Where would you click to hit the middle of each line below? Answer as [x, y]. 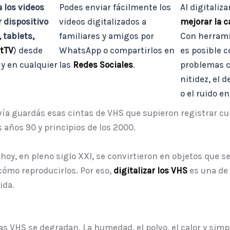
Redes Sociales [103, 65]
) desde [28, 51]
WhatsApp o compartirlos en [117, 51]
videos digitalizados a [102, 22]
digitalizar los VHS [150, 171]
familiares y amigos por [106, 36]
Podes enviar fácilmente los [115, 7]
